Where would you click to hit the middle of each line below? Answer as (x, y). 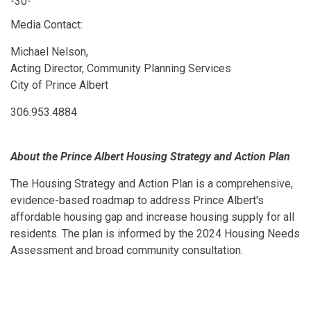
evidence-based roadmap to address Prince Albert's (137, 200)
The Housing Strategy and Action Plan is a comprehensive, (152, 184)
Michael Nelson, (51, 52)
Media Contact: (47, 25)
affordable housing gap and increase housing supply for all (152, 217)
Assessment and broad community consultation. (127, 250)
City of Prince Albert (59, 85)
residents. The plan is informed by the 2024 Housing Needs (155, 234)
